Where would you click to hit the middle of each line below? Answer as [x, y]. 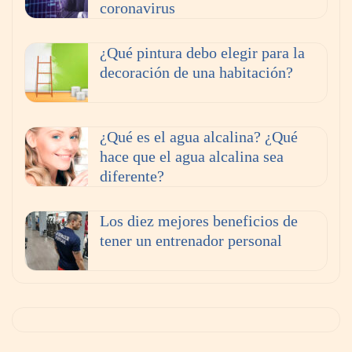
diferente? [132, 176]
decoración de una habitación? [196, 73]
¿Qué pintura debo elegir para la [202, 53]
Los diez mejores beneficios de [199, 221]
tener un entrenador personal [191, 241]
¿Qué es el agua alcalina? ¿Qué [199, 137]
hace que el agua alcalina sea [192, 157]
